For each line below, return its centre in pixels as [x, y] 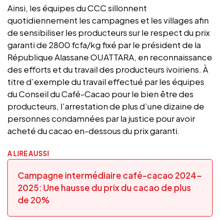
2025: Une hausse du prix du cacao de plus [104, 187]
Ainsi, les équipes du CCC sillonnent [77, 8]
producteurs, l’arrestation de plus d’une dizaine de [106, 106]
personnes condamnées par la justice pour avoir [101, 118]
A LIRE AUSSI [28, 153]
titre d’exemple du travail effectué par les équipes [106, 81]
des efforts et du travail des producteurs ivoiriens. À [108, 69]
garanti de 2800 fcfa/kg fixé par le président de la [104, 44]
